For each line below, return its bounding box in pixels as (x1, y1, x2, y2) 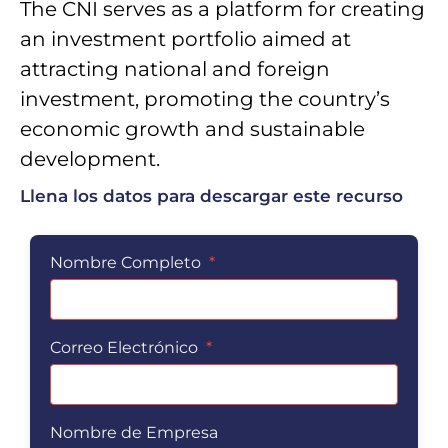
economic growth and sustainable (20, 117, 365, 141)
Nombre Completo (50, 253, 205, 273)
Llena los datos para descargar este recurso (20, 186, 403, 207)
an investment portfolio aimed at (20, 27, 351, 51)
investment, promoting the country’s (20, 87, 390, 111)
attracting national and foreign (20, 57, 330, 81)
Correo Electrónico (50, 338, 202, 358)
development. (20, 147, 160, 171)
